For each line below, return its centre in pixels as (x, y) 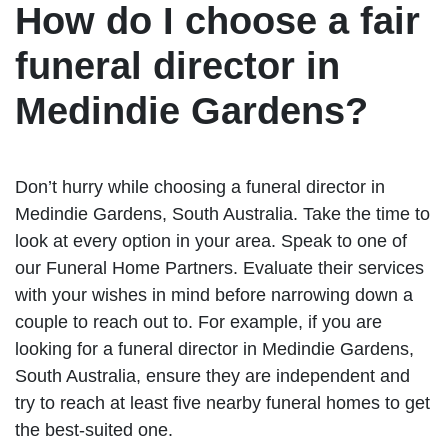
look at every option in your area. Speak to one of (211, 240)
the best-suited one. (94, 429)
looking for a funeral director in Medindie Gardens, (214, 348)
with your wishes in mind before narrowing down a (214, 294)
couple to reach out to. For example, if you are (198, 321)
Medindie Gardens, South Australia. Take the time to (222, 213)
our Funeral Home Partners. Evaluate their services (219, 267)
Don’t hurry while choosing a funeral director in (200, 186)
